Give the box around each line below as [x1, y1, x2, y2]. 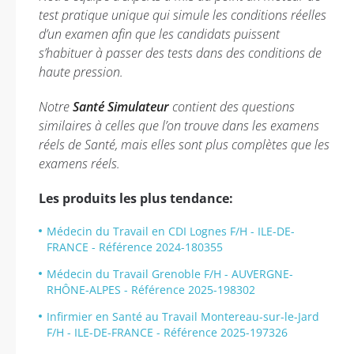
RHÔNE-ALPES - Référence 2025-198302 [47, 282, 255, 297]
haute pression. [39, 63, 123, 81]
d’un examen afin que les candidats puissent [39, 25, 280, 43]
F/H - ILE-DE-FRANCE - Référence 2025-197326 [47, 325, 288, 340]
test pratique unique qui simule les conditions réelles [39, 6, 326, 24]
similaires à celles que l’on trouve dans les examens [39, 117, 319, 134]
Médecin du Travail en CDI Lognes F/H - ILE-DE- [47, 224, 295, 239]
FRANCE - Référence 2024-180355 [47, 239, 223, 254]
